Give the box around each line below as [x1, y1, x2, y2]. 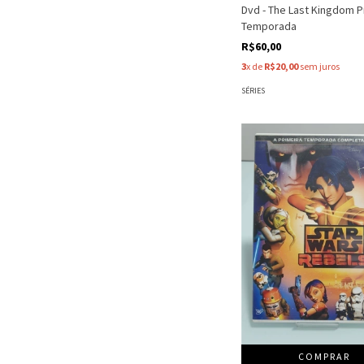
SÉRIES [241, 85, 265, 97]
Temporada [241, 19, 297, 34]
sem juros [298, 60, 340, 73]
